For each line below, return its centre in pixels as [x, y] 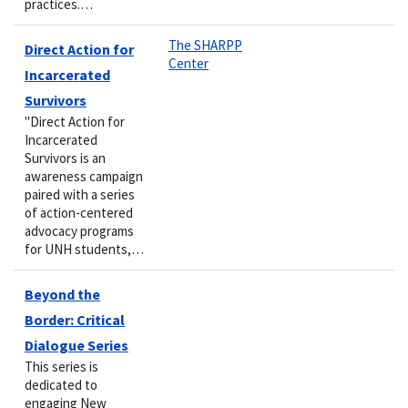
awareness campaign [84, 176]
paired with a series [80, 194]
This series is [61, 366]
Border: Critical [75, 319]
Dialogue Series [76, 345]
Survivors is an [65, 158]
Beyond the [62, 294]
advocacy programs [79, 230]
